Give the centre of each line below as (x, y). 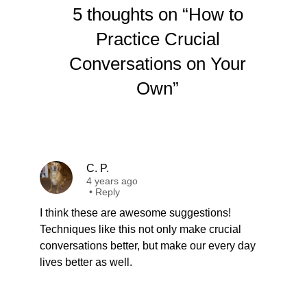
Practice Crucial (158, 39)
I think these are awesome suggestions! (135, 213)
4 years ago (112, 181)
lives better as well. (86, 262)
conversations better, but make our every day (148, 246)
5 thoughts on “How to (158, 14)
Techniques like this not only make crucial (140, 229)
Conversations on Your (158, 64)
